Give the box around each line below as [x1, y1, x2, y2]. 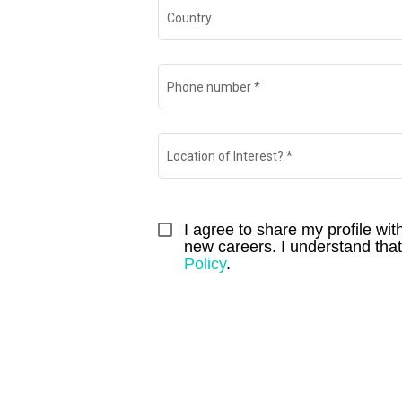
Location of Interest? [167, 148, 284, 163]
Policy [183, 254, 226, 273]
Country [167, 10, 212, 25]
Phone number [167, 79, 251, 94]
